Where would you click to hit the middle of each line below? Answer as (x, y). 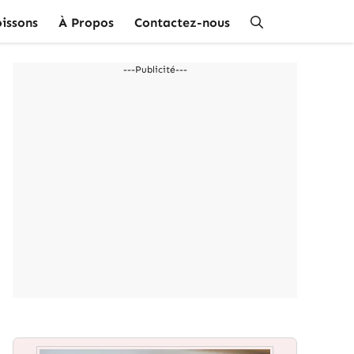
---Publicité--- (155, 70)
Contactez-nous (182, 23)
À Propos (86, 23)
